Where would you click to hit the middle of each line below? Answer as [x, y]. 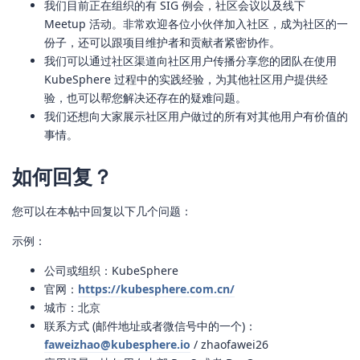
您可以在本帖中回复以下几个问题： [102, 211]
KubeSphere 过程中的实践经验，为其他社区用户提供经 [186, 80]
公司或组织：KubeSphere [111, 270]
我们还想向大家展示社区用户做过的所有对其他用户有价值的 [196, 117]
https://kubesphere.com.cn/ [156, 288]
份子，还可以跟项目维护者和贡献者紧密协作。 [162, 43]
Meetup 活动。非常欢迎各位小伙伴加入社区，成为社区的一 [196, 24]
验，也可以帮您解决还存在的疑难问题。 [145, 98]
